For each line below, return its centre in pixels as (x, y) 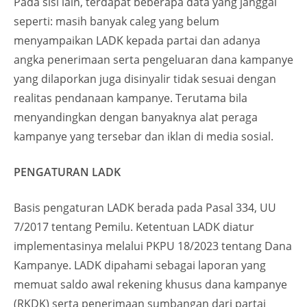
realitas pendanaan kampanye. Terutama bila (131, 98)
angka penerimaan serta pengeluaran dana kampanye (153, 60)
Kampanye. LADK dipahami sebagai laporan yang (140, 265)
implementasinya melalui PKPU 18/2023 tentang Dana (153, 246)
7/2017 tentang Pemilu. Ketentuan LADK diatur (134, 227)
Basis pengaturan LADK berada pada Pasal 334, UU (145, 208)
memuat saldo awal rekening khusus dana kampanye (150, 284)
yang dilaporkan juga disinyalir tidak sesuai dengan (145, 79)
